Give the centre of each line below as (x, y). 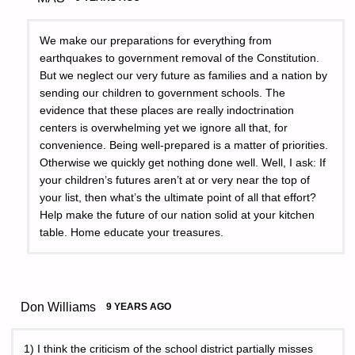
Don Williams (59, 306)
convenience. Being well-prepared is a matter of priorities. (184, 145)
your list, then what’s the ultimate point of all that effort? (178, 197)
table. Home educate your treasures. (132, 232)
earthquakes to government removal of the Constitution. (180, 58)
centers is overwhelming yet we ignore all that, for (164, 128)
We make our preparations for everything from (156, 40)
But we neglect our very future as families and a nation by (184, 75)
